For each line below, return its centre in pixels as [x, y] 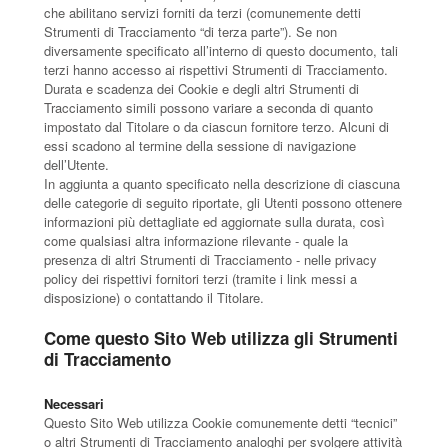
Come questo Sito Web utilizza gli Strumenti [221, 338]
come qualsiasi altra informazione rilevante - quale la [196, 240]
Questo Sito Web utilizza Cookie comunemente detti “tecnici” [220, 422]
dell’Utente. [76, 164]
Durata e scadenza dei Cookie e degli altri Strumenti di [201, 88]
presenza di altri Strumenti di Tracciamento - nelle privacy [210, 259]
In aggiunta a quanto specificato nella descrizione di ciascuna [222, 183]
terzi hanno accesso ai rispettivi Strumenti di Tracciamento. [216, 69]
